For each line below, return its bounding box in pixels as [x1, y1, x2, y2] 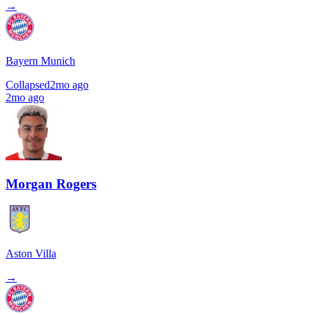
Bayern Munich [6, 55, 75, 67]
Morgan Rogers [6, 176, 96, 191]
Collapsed [6, 79, 50, 91]
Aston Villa [6, 247, 56, 259]
